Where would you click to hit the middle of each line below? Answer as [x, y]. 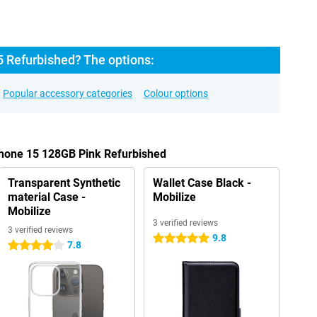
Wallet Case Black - [202, 183]
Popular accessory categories [68, 93]
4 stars [23, 246]
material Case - [46, 197]
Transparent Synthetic [64, 183]
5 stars [168, 238]
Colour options [176, 93]
